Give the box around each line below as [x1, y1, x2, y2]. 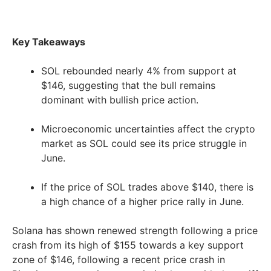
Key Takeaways [12, 36, 85, 48]
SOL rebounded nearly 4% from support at [41, 65, 237, 77]
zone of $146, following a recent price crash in [12, 253, 225, 266]
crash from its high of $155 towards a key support [12, 239, 244, 252]
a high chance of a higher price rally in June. [41, 195, 247, 208]
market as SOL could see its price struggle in [41, 137, 247, 150]
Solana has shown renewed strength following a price [12, 224, 258, 237]
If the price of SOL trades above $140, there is [41, 181, 253, 194]
